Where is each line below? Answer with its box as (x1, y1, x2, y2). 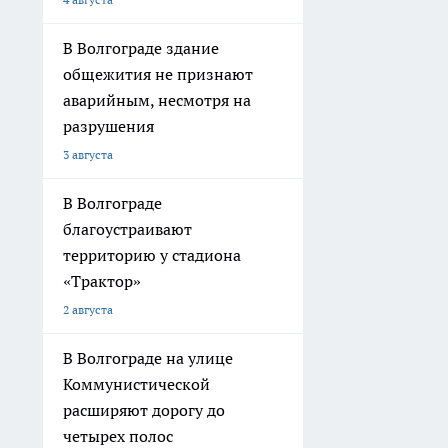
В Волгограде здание (63, 38, 219, 58)
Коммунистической (63, 374, 210, 394)
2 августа (63, 302, 113, 317)
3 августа (63, 147, 113, 162)
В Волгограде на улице (63, 348, 233, 368)
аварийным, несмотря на (63, 90, 251, 110)
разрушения (63, 116, 154, 136)
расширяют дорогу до (63, 400, 225, 420)
